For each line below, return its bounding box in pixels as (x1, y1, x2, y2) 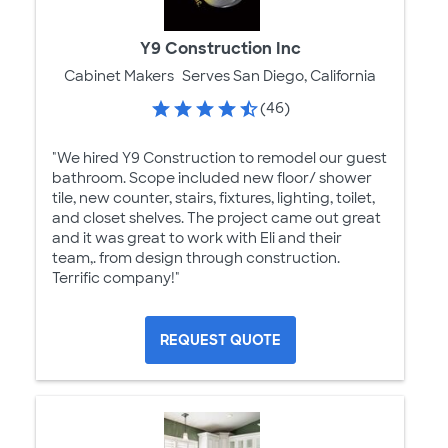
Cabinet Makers (64, 67, 174, 86)
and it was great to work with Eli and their (52, 229, 342, 248)
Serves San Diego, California (182, 67, 376, 86)
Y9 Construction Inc (139, 38, 301, 60)
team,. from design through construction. (52, 249, 340, 268)
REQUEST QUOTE (159, 331, 281, 350)
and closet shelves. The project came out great (52, 209, 381, 228)
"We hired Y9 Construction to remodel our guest (52, 149, 387, 168)
